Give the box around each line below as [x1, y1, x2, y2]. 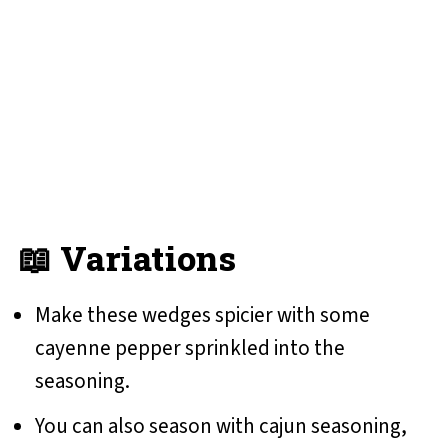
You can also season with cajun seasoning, [34, 411, 407, 442]
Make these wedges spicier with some [34, 300, 370, 331]
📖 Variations [17, 235, 236, 281]
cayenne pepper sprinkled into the [34, 333, 345, 364]
